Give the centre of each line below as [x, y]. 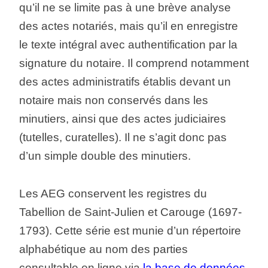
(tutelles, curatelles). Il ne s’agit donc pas [123, 138]
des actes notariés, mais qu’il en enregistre [128, 26]
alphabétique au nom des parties [103, 249]
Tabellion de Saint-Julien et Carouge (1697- [130, 212]
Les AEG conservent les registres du [113, 193]
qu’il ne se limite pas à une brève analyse [125, 8]
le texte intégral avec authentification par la [128, 45]
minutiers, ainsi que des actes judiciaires [122, 119]
